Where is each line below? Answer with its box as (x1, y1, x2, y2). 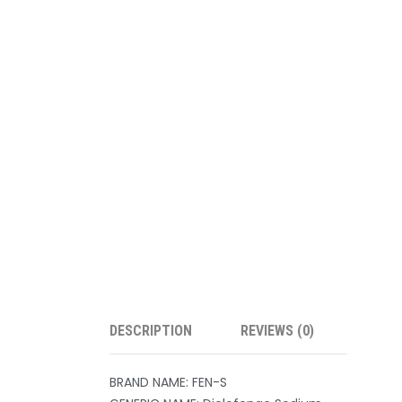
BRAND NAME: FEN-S (109, 373, 227, 391)
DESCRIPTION (109, 322, 192, 339)
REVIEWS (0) (240, 322, 314, 339)
